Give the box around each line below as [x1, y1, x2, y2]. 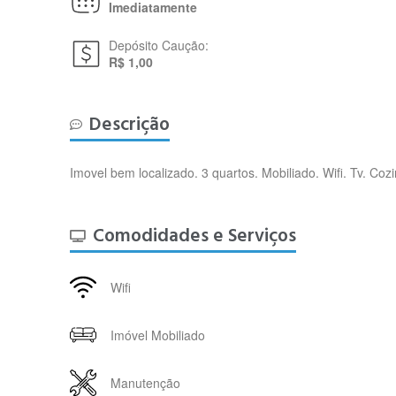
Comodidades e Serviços [93, 223, 297, 248]
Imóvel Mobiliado [110, 325, 206, 344]
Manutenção [110, 373, 181, 392]
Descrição [89, 111, 171, 137]
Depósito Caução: [109, 36, 209, 54]
